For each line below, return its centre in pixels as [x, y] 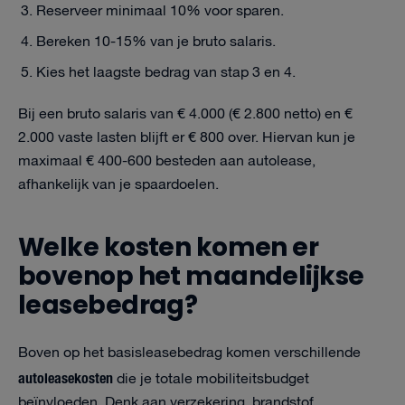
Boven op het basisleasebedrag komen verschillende [189, 353]
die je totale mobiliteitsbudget [211, 379]
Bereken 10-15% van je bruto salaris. [156, 42]
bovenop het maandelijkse [191, 276]
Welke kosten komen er [169, 247]
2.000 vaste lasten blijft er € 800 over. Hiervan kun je [187, 138]
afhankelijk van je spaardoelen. [118, 185]
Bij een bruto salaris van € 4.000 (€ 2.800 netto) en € [185, 114]
